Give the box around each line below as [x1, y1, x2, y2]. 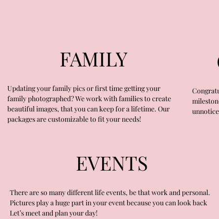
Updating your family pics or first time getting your [7, 83, 160, 93]
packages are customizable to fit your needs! [7, 114, 141, 124]
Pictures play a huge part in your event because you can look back [10, 198, 207, 208]
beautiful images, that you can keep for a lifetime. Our [7, 104, 170, 113]
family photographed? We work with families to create [7, 93, 171, 103]
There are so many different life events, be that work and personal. [10, 188, 210, 197]
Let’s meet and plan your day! [10, 208, 98, 218]
